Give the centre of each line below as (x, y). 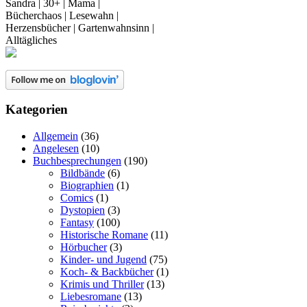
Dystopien (83, 210)
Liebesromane (91, 297)
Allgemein (56, 136)
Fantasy (77, 223)
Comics (77, 198)
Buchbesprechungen (77, 161)
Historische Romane (104, 235)
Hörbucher (84, 247)
